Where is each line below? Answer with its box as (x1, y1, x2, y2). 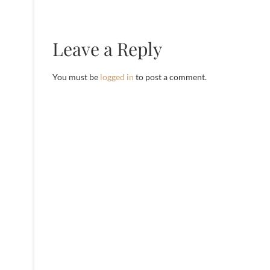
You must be (52, 71, 100, 82)
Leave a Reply (52, 36, 162, 61)
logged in (100, 71, 134, 82)
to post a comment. (134, 71, 207, 82)
